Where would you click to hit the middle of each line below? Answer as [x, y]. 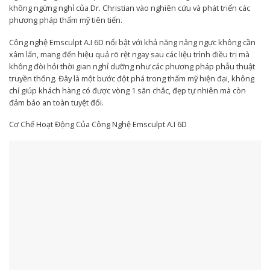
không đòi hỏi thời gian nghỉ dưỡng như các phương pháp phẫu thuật [132, 66]
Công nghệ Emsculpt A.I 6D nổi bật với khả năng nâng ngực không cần [132, 42]
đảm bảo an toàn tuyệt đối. [56, 102]
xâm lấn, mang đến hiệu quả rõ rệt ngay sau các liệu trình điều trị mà [129, 54]
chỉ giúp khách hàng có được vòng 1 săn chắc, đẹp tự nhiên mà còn [127, 90]
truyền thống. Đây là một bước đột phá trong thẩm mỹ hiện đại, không [132, 78]
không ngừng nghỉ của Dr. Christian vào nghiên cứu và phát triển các [130, 8]
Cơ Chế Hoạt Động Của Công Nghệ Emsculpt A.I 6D [98, 124]
